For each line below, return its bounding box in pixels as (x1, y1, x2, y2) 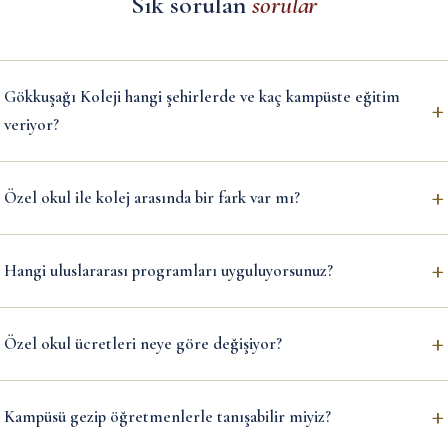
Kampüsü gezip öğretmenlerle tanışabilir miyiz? (4, 405, 331, 427)
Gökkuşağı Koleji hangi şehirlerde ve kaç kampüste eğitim (4, 85, 400, 107)
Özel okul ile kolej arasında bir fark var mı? (4, 186, 300, 208)
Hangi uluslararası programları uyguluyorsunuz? (4, 259, 333, 281)
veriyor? (4, 113, 59, 135)
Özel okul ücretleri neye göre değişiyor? (4, 332, 282, 354)
